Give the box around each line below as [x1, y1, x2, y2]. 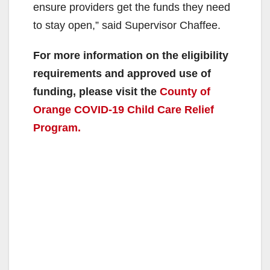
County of [160, 85, 210, 98]
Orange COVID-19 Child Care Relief [33, 103, 214, 116]
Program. [33, 121, 81, 134]
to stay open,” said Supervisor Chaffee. [33, 19, 221, 31]
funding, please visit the [33, 85, 160, 98]
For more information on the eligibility [33, 49, 228, 61]
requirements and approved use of [33, 67, 211, 80]
